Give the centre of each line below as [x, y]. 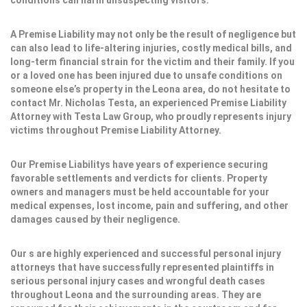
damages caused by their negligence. [95, 219]
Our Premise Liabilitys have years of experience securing [139, 164]
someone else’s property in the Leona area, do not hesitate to [150, 89]
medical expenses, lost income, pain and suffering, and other [149, 206]
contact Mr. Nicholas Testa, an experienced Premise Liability [148, 103]
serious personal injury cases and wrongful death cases [138, 281]
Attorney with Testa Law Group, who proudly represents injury [151, 116]
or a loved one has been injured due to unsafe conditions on [146, 75]
